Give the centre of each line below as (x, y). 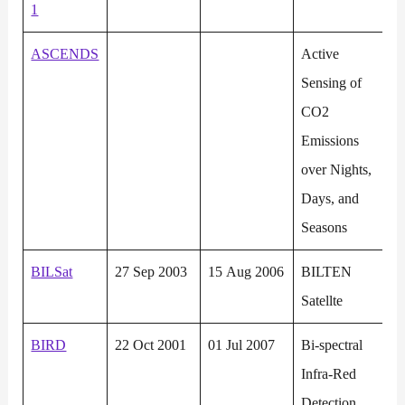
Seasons (325, 228)
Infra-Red (329, 374)
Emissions (330, 141)
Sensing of (332, 83)
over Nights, (337, 170)
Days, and (330, 199)
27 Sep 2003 (151, 272)
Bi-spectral (332, 345)
